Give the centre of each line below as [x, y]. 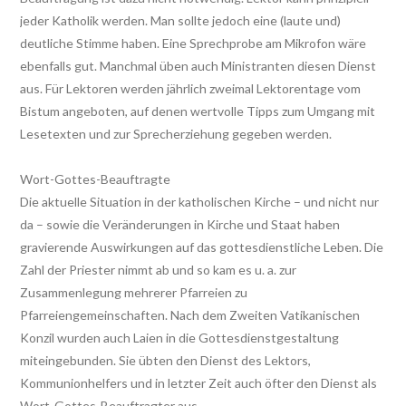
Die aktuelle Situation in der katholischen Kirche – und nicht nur [199, 201]
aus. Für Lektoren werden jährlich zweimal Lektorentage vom [190, 88]
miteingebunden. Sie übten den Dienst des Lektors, [165, 360]
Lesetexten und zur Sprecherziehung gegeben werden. [176, 133]
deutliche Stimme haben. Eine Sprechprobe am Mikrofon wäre [193, 43]
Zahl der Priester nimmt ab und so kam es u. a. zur [158, 269]
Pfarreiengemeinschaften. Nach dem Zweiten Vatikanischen [190, 314]
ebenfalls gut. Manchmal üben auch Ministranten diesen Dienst [198, 65]
